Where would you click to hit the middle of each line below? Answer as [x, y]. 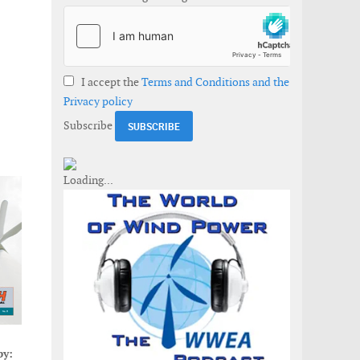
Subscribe [88, 125]
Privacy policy [98, 101]
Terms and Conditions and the [215, 82]
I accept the [110, 82]
